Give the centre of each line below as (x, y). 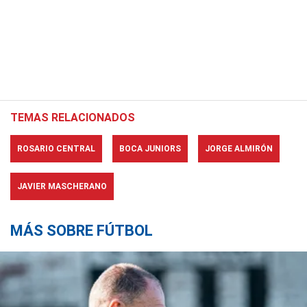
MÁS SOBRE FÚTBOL (82, 231)
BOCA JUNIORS (150, 149)
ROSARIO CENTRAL (56, 149)
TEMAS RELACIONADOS (73, 118)
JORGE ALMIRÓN (239, 149)
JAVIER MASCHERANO (62, 187)
